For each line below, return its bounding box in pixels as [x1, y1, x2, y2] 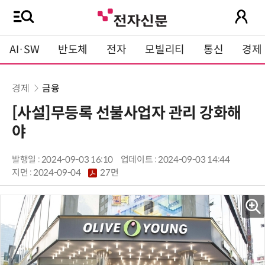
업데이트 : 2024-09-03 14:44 [120, 154, 230, 165]
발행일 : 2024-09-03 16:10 [12, 154, 114, 165]
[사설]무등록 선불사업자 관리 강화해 [12, 104, 241, 122]
